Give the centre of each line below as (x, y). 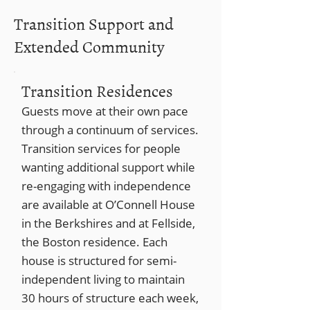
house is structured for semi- (99, 261)
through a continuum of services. (110, 130)
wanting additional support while (108, 167)
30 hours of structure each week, (110, 298)
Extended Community (89, 46)
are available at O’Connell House (108, 204)
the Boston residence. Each (94, 242)
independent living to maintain (103, 279)
